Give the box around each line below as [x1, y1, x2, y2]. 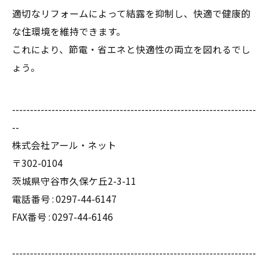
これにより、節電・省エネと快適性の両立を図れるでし [12, 42, 251, 56]
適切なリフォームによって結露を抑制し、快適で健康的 [12, 7, 251, 20]
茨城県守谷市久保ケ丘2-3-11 [12, 174, 136, 187]
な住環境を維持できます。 [12, 25, 126, 38]
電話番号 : [12, 192, 56, 205]
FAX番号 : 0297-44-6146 [12, 210, 113, 223]
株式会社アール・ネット [12, 138, 117, 151]
